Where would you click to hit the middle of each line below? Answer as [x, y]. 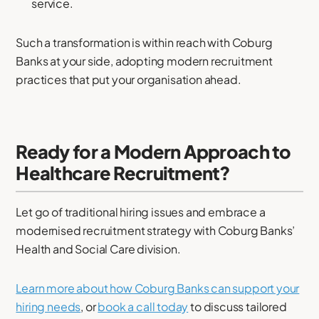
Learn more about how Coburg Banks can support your [158, 288]
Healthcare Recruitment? [123, 173]
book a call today [143, 306]
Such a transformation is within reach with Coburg [144, 43]
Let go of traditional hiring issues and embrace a [141, 211]
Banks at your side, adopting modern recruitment [144, 61]
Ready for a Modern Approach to [153, 152]
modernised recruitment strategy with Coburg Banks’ [156, 230]
